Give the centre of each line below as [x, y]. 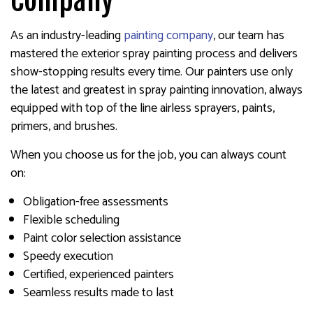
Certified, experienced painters [98, 275]
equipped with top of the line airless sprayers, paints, [143, 108]
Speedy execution [68, 256]
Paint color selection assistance [102, 238]
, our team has [249, 36]
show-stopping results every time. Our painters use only [152, 72]
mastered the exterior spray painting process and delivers [154, 54]
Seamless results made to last [98, 293]
